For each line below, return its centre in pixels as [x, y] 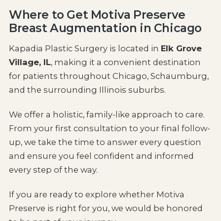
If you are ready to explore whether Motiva [96, 194]
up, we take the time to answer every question [105, 142]
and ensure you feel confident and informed [101, 156]
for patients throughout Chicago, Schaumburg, [109, 76]
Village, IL [30, 62]
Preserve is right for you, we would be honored [106, 208]
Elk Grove [181, 49]
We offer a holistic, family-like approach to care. [107, 115]
